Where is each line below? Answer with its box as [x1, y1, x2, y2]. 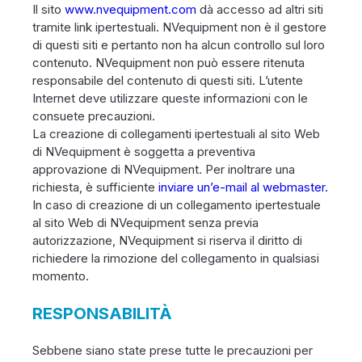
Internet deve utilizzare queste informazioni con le [32, 90, 308, 106]
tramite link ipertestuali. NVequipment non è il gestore [32, 19, 326, 35]
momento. [32, 268, 89, 284]
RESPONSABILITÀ [32, 304, 172, 323]
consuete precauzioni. [32, 108, 155, 124]
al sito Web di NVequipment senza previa [32, 215, 259, 230]
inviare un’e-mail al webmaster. [158, 179, 328, 195]
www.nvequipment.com [65, 2, 196, 17]
